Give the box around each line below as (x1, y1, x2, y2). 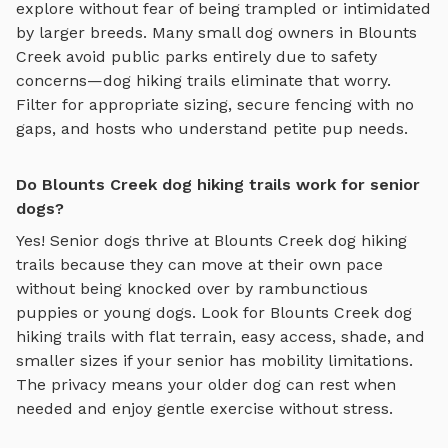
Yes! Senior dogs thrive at (16, 230, 214, 250)
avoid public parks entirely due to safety (61, 46, 377, 66)
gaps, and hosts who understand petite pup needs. (16, 118, 408, 138)
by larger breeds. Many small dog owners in (16, 22, 358, 42)
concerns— (16, 70, 103, 90)
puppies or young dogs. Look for (16, 302, 270, 322)
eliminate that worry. (226, 70, 391, 90)
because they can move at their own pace (55, 254, 383, 274)
